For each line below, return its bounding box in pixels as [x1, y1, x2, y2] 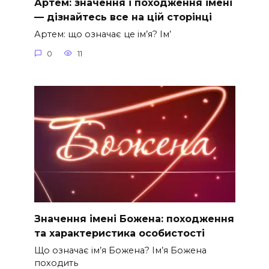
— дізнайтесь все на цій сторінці [34, 11, 212, 23]
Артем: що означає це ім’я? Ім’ [34, 29, 171, 40]
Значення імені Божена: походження [34, 213, 234, 225]
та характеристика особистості [34, 227, 205, 239]
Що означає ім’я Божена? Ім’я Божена [34, 244, 207, 256]
